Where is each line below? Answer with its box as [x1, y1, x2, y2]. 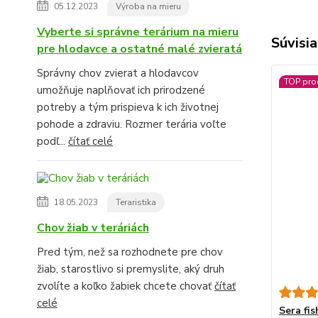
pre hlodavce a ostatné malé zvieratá [37, 40, 242, 57]
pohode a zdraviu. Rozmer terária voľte [37, 116, 226, 131]
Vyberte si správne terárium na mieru [37, 23, 238, 40]
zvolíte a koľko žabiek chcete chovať [37, 278, 214, 293]
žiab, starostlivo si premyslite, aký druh [37, 261, 224, 276]
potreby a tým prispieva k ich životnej [37, 99, 219, 114]
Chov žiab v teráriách [37, 219, 149, 236]
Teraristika [116, 196, 156, 208]
